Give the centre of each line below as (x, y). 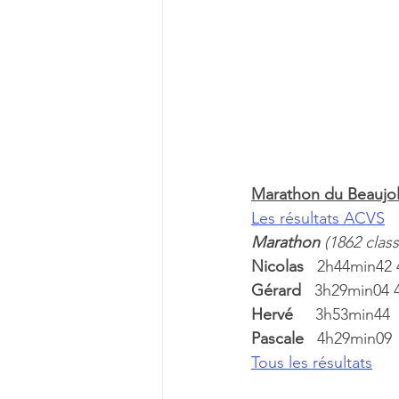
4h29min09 (357, 339)
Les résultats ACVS (318, 219)
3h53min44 (355, 315)
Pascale (284, 339)
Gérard (283, 291)
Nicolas (284, 267)
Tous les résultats (312, 363)
